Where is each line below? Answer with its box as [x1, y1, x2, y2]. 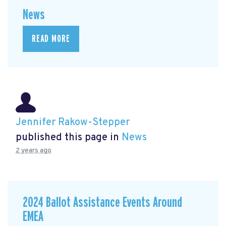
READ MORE [32, 34, 70, 44]
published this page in [16, 131, 122, 145]
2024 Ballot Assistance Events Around [23, 195, 182, 210]
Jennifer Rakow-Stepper [16, 116, 130, 130]
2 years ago [16, 146, 51, 155]
